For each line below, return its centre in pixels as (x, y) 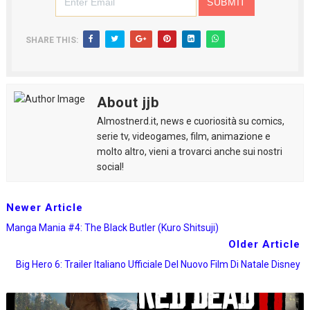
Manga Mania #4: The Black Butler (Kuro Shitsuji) (112, 228)
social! (110, 167)
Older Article (265, 244)
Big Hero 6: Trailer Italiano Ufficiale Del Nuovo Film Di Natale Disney (158, 264)
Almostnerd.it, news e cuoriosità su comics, (190, 121)
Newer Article (44, 208)
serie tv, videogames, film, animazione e (183, 136)
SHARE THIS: (52, 40)
